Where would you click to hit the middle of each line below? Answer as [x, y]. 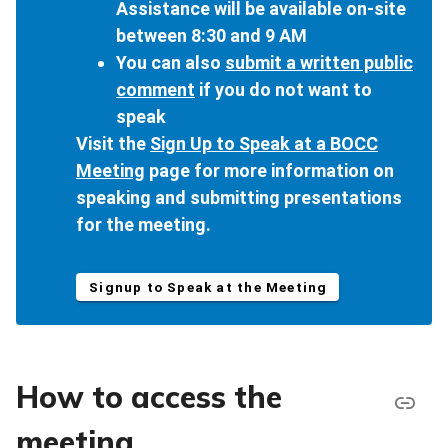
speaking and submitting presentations [239, 198]
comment [155, 90]
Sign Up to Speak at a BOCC [264, 144]
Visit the [113, 144]
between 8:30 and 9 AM [211, 36]
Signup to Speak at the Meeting [208, 287]
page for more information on [269, 171]
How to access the [149, 397]
